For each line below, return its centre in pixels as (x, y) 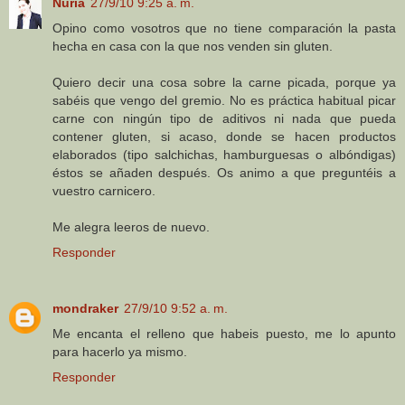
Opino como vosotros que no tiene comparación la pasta (224, 28)
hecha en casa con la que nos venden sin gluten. (193, 47)
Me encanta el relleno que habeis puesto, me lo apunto (224, 334)
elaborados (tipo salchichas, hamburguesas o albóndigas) (224, 155)
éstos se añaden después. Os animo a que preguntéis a (224, 173)
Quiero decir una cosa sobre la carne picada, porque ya (224, 83)
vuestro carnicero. (104, 191)
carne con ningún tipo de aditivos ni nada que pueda (224, 119)
